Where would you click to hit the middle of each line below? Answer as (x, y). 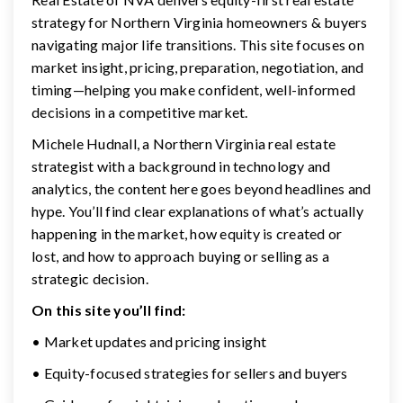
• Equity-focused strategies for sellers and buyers (190, 373)
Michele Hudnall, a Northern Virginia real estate (184, 144)
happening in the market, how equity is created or (187, 234)
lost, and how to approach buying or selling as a (180, 256)
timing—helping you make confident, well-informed (193, 90)
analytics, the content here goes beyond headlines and (201, 189)
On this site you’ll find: (109, 310)
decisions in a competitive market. (140, 112)
